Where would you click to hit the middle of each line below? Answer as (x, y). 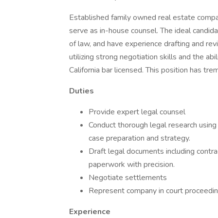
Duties (82, 91)
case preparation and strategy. (139, 138)
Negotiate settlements (128, 178)
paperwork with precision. (132, 164)
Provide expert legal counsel (137, 112)
